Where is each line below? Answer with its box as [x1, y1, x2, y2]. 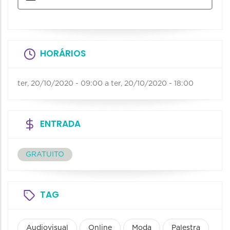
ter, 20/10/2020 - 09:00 [17, 80, 103, 87]
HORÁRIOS [40, 47, 86, 60]
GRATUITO [26, 151, 64, 158]
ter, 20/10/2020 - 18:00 [111, 80, 194, 87]
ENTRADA [40, 118, 81, 130]
